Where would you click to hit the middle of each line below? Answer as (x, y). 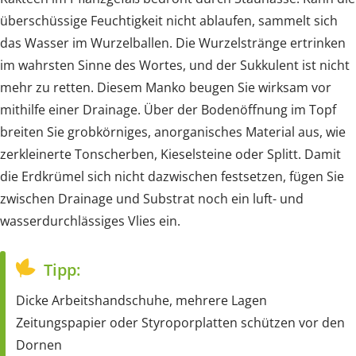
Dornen (39, 344)
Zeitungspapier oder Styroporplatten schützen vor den (180, 322)
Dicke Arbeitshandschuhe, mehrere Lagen (141, 300)
